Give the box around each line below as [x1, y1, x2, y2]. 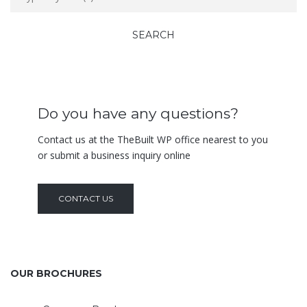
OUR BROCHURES [10, 267, 102, 280]
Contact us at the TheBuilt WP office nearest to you [38, 132, 268, 146]
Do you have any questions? [38, 104, 238, 122]
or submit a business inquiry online [38, 148, 191, 162]
